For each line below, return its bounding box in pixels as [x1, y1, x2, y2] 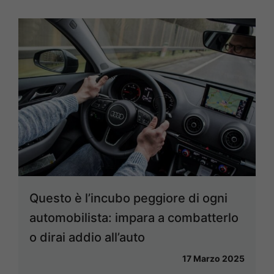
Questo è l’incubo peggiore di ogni [29, 191, 228, 206]
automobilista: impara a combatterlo [29, 210, 239, 226]
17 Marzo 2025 [182, 253, 245, 264]
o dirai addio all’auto [29, 230, 145, 245]
